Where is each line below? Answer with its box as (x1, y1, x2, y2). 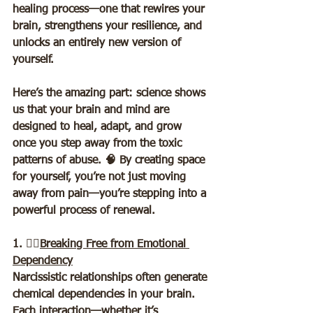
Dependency (13, 256, 73, 268)
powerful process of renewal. (13, 205, 162, 217)
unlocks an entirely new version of (13, 38, 184, 50)
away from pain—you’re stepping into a (13, 189, 210, 201)
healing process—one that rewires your (13, 4, 208, 16)
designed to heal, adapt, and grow (13, 122, 185, 133)
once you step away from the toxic (13, 138, 185, 150)
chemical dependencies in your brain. (13, 289, 198, 301)
